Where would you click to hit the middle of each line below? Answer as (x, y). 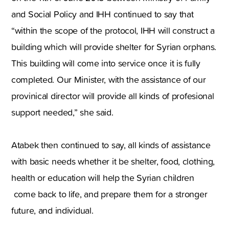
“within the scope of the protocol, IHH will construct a (113, 31)
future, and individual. (52, 211)
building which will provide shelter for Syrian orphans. (114, 47)
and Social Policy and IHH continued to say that (102, 14)
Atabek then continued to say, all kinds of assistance (111, 145)
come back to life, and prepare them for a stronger (109, 194)
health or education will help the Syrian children (103, 178)
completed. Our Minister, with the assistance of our (109, 80)
